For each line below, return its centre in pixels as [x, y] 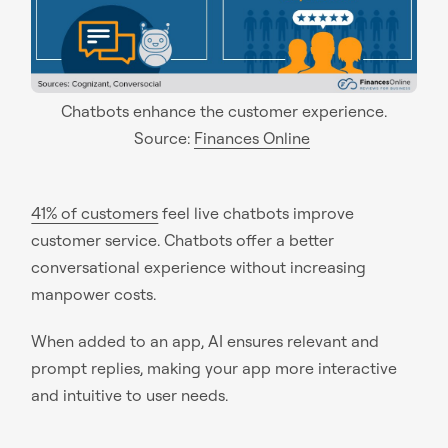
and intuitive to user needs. [130, 394]
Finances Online [251, 138]
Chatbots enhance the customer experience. [223, 111]
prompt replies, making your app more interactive [214, 367]
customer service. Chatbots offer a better [183, 240]
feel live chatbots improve [256, 213]
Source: [163, 138]
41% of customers [95, 213]
